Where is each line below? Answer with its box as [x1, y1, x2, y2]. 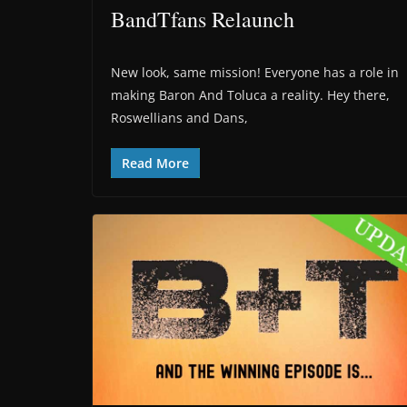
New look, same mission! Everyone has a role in [111, 63, 399, 81]
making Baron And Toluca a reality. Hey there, [111, 85, 390, 104]
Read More [122, 154, 189, 172]
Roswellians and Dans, [111, 108, 248, 126]
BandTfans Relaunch [111, 4, 294, 34]
